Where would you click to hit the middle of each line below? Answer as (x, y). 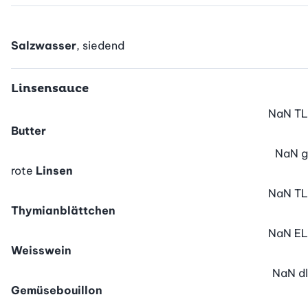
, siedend (100, 46)
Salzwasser (44, 46)
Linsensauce (50, 89)
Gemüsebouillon (57, 290)
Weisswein (41, 251)
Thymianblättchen (63, 211)
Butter (29, 131)
